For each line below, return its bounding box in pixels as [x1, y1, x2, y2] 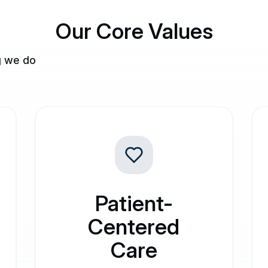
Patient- [95, 190, 173, 217]
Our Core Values [55, 18, 213, 44]
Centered [88, 214, 180, 240]
